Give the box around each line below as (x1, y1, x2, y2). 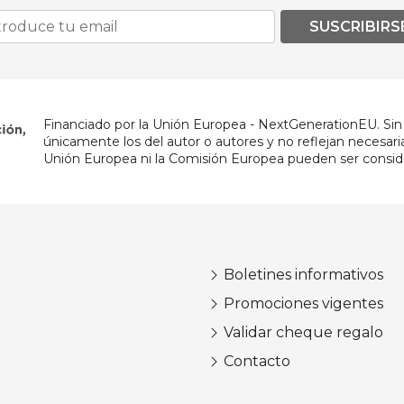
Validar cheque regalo (224, 324, 383, 342)
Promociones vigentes (224, 295, 383, 313)
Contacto (224, 353, 290, 371)
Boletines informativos (224, 266, 383, 284)
